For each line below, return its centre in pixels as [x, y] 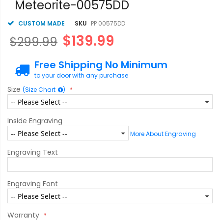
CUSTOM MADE [41, 23]
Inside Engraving [35, 121]
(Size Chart [39, 90]
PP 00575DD [108, 23]
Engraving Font [33, 184]
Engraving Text [33, 152]
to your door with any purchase [81, 75]
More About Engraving [163, 134]
